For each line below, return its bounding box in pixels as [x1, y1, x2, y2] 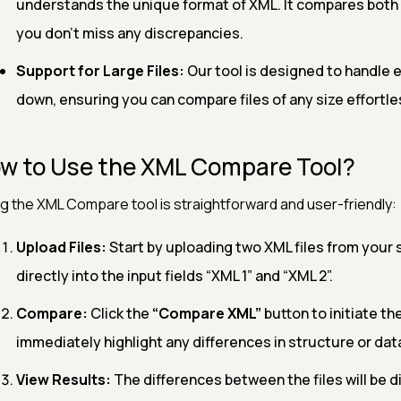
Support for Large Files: [15, 61, 184, 81]
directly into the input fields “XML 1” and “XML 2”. [15, 266, 333, 286]
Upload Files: [15, 237, 107, 257]
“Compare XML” [151, 303, 261, 323]
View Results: [15, 370, 111, 389]
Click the [87, 303, 152, 323]
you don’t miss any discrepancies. [15, 23, 243, 43]
